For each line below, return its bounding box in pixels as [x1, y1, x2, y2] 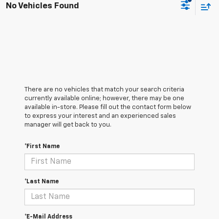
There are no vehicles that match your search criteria [24, 87, 184, 93]
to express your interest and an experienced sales [24, 113, 176, 120]
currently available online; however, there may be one [24, 95, 184, 102]
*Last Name [24, 179, 59, 185]
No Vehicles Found [6, 1, 79, 10]
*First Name [24, 144, 60, 150]
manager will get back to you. [24, 122, 111, 129]
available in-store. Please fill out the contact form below [24, 104, 191, 111]
